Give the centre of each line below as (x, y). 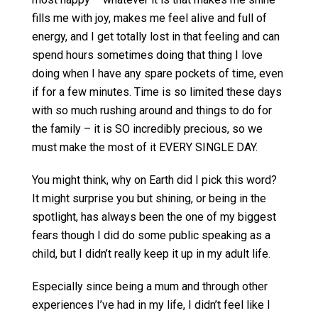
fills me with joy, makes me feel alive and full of (149, 18)
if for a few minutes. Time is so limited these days (157, 92)
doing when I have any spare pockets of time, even (158, 73)
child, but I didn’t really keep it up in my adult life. (151, 254)
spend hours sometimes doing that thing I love (147, 55)
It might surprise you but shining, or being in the (149, 198)
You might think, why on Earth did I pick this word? (154, 180)
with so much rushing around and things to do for (152, 110)
